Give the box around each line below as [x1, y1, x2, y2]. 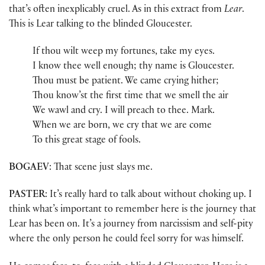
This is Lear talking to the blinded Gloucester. [9, 20, 192, 30]
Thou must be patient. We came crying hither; [33, 76, 219, 87]
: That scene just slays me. [49, 163, 153, 174]
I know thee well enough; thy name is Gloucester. [33, 62, 234, 72]
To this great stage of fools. [33, 135, 141, 146]
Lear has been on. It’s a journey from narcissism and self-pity [9, 220, 253, 231]
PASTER [9, 190, 45, 201]
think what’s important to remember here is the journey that [9, 205, 256, 216]
